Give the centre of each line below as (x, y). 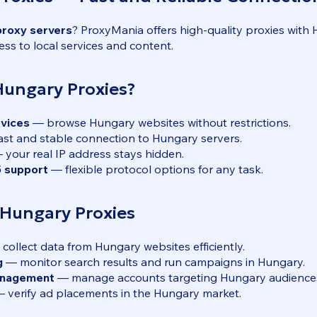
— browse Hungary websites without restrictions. (160, 122)
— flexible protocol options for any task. (156, 169)
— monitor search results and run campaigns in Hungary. (154, 261)
